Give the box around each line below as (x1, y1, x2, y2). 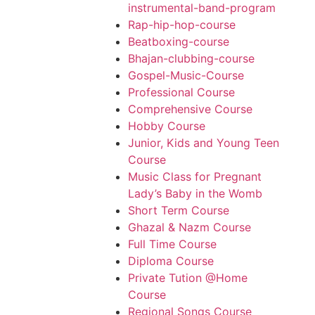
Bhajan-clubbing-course (128, 51, 255, 66)
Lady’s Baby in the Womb (128, 186, 262, 201)
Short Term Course (128, 203, 229, 218)
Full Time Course (128, 237, 217, 252)
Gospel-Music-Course (128, 68, 244, 83)
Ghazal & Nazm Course (128, 220, 251, 235)
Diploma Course (128, 254, 214, 269)
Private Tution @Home (128, 271, 247, 285)
